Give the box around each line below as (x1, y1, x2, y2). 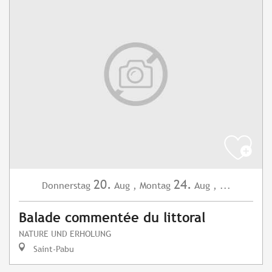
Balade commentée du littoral (19, 210, 205, 226)
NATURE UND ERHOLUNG (19, 228, 111, 239)
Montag (139, 180, 171, 192)
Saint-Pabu (31, 243, 74, 254)
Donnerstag (41, 180, 90, 192)
